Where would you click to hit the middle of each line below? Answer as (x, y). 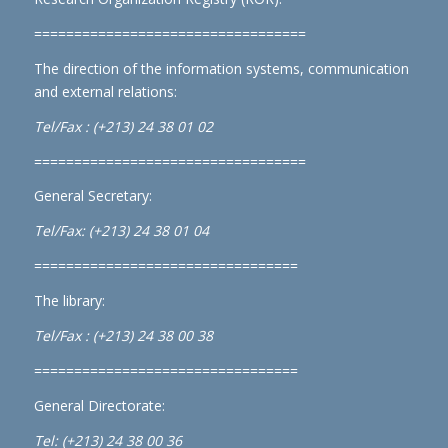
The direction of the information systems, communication (221, 68)
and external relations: (105, 91)
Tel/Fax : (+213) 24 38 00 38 (123, 335)
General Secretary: (92, 196)
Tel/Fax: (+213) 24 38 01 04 (121, 231)
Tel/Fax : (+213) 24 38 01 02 (123, 126)
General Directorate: (99, 405)
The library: (69, 301)
